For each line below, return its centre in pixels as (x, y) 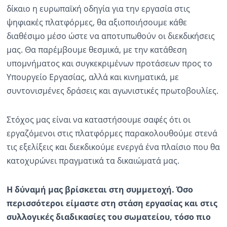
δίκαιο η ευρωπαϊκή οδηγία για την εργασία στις (98, 9)
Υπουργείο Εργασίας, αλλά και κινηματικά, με (92, 77)
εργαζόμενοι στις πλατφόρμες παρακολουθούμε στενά (112, 134)
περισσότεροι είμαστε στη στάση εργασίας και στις (112, 203)
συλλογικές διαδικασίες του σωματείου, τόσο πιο (108, 217)
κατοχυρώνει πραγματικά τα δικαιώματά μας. (93, 161)
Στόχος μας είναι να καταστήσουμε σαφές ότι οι (98, 120)
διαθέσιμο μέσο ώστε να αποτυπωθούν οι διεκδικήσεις (110, 36)
